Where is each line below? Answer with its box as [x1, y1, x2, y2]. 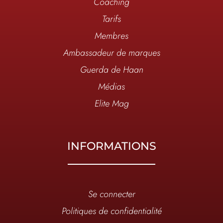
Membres [95, 29, 128, 43]
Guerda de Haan [80, 63, 143, 77]
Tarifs [102, 12, 121, 26]
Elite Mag [94, 97, 129, 111]
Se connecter [88, 188, 135, 201]
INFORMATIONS [67, 139, 156, 153]
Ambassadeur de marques [63, 46, 160, 60]
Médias [98, 80, 125, 94]
